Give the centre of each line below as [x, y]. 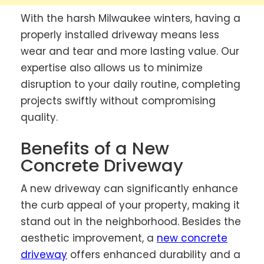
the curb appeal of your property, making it [130, 205]
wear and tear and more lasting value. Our [130, 51]
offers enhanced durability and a [154, 255]
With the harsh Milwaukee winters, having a [131, 18]
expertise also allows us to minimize [112, 67]
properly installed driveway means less [120, 34]
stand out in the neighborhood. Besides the [131, 222]
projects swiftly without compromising [118, 100]
